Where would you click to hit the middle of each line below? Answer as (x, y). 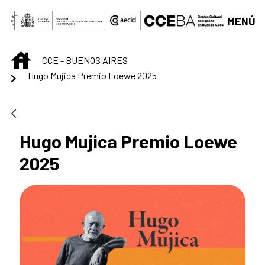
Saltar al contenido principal (68, 12)
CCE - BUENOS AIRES (85, 60)
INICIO (43, 57)
